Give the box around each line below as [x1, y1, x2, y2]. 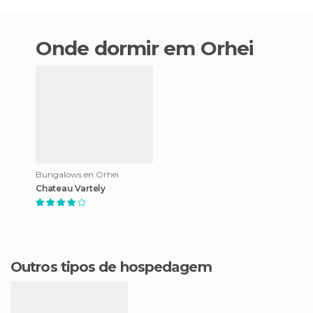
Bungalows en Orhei [36, 168, 119, 180]
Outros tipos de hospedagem [22, 258, 212, 275]
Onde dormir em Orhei [52, 36, 254, 60]
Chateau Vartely [36, 182, 105, 194]
